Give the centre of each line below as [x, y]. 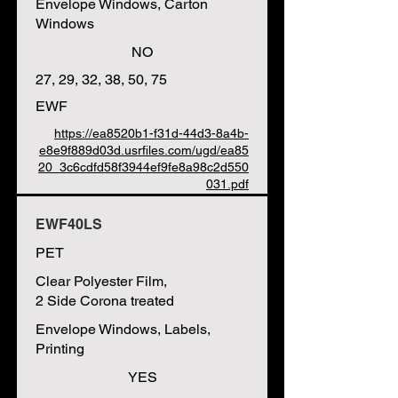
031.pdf [227, 184]
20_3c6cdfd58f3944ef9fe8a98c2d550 [143, 167]
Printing [60, 349]
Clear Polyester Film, [101, 281]
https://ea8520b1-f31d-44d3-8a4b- [151, 133]
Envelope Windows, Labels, [123, 329]
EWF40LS [69, 224]
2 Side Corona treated [105, 301]
